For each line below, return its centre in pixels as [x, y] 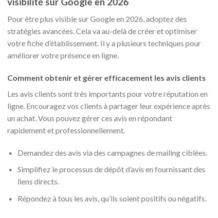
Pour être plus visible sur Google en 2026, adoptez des [97, 18]
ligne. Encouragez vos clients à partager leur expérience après [109, 106]
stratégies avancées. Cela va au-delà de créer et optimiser [102, 31]
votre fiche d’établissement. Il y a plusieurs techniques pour [104, 43]
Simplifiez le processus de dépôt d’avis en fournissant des [111, 169]
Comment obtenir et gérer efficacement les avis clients [107, 77]
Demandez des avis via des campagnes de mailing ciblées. [112, 152]
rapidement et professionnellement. [66, 130]
